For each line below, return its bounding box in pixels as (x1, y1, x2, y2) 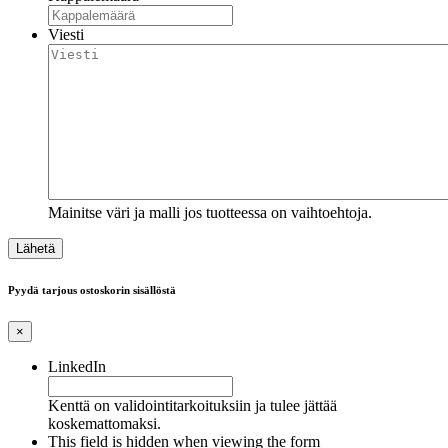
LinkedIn (48, 358, 106, 376)
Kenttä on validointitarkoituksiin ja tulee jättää (48, 397, 337, 415)
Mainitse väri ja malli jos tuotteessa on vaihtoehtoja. (48, 204, 372, 222)
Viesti (48, 26, 84, 44)
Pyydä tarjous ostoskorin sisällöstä (8, 284, 176, 297)
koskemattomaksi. (48, 415, 161, 433)
